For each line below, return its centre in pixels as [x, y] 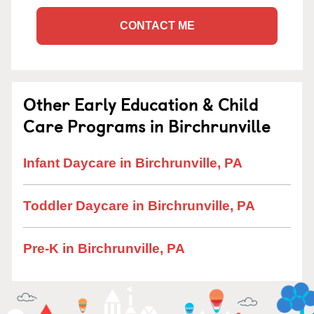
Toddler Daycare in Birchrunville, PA [139, 206]
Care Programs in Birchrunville [147, 125]
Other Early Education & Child [141, 104]
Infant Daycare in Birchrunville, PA [133, 163]
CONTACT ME [157, 26]
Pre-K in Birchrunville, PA [104, 248]
